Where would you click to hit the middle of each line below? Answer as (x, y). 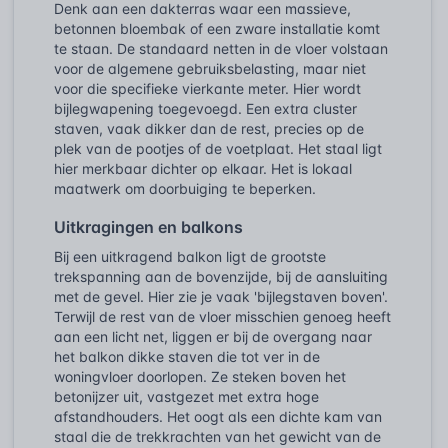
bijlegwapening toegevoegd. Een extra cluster (205, 108)
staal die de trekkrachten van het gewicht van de (217, 436)
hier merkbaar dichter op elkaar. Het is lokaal (203, 168)
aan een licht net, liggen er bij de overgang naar (213, 336)
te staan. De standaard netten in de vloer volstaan (221, 48)
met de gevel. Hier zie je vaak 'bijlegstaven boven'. (221, 296)
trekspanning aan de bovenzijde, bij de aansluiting (221, 276)
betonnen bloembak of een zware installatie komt (217, 28)
